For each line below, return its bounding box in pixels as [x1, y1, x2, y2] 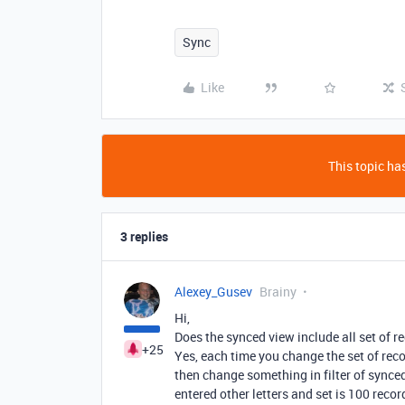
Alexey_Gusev [174, 283, 252, 300]
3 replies [120, 228, 168, 245]
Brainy [259, 283, 297, 300]
